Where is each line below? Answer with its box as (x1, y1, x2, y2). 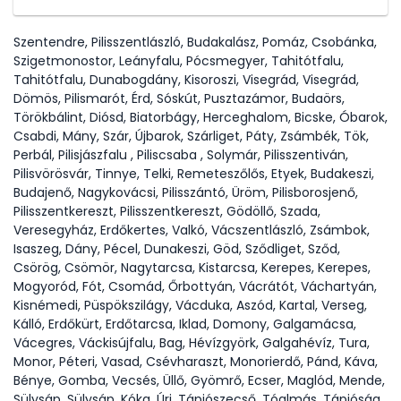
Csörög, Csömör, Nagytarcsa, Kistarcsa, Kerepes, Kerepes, (13, 259, 371, 277)
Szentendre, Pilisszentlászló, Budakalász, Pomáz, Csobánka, (13, 33, 377, 51)
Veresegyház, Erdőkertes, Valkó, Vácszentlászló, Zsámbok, (13, 221, 370, 239)
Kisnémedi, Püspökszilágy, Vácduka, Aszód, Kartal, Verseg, (13, 296, 367, 314)
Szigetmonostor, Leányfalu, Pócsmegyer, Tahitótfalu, (13, 52, 344, 70)
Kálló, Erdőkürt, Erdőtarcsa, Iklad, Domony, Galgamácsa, (13, 315, 356, 333)
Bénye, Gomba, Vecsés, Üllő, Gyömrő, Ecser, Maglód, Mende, (13, 371, 385, 389)
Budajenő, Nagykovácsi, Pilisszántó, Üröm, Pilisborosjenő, (13, 183, 358, 201)
